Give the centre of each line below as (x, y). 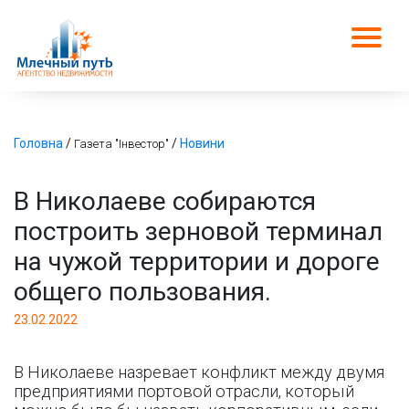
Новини (202, 143)
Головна (38, 143)
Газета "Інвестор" (121, 144)
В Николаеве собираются (165, 201)
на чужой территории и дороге (197, 262)
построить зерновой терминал (198, 231)
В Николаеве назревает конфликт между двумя (199, 372)
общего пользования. (142, 292)
